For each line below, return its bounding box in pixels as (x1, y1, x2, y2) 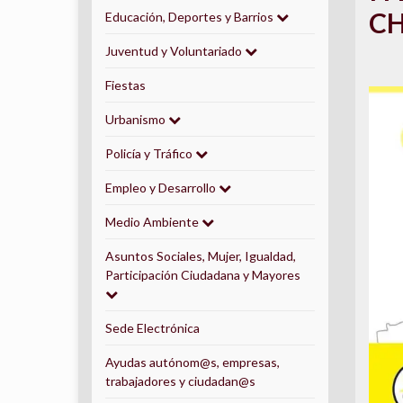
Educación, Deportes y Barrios (105, 9, 276, 24)
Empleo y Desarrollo (105, 180, 219, 195)
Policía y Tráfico (105, 146, 195, 161)
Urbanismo (105, 112, 168, 127)
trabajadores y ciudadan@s (105, 373, 255, 389)
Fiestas (105, 77, 146, 93)
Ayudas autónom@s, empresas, (105, 354, 280, 370)
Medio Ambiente (105, 214, 201, 229)
